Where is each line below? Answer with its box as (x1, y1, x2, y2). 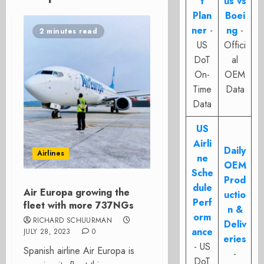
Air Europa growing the (24, 186, 130, 199)
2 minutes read (39, 26, 97, 37)
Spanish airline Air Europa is (24, 244, 134, 258)
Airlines (37, 148, 64, 159)
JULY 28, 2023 (24, 226, 71, 237)
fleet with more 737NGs (24, 199, 134, 212)
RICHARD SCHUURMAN (33, 215, 113, 226)
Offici (224, 38, 246, 52)
